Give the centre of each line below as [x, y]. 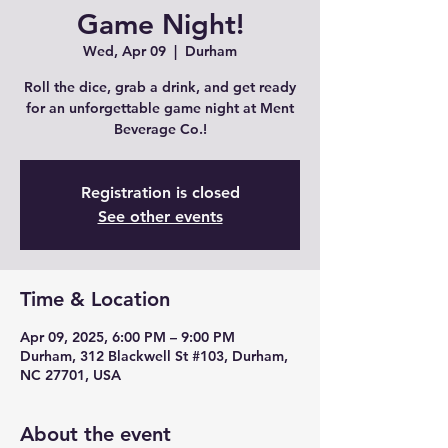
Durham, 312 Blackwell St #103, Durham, [154, 356]
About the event [95, 434]
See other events [160, 216]
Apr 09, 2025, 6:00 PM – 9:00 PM [127, 337]
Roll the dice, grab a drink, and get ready [160, 87]
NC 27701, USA [70, 375]
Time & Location [95, 299]
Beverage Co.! [160, 129]
